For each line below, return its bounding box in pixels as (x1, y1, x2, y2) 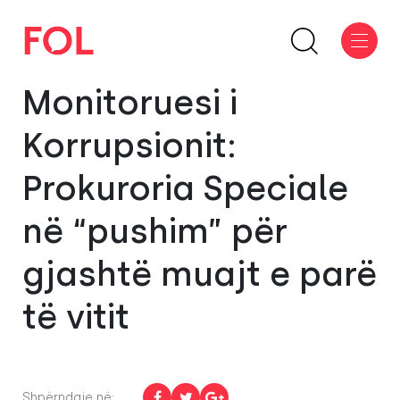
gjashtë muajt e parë (22, 254, 377, 295)
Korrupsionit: (22, 125, 237, 166)
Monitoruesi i (22, 82, 237, 123)
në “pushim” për (22, 211, 287, 252)
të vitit (22, 296, 129, 337)
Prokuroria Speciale (22, 168, 348, 209)
